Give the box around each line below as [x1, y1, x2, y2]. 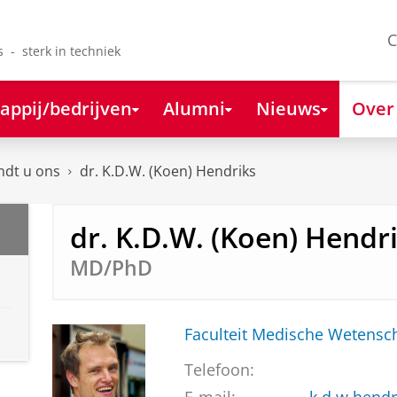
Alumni [162, 95, 225, 121]
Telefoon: [183, 359, 254, 381]
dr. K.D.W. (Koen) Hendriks [80, 161, 256, 182]
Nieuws [255, 95, 321, 121]
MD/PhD [69, 253, 152, 282]
